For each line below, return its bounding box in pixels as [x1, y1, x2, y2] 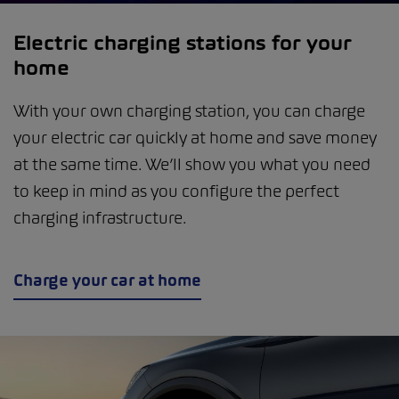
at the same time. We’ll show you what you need [13, 154, 370, 175]
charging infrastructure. [13, 208, 186, 229]
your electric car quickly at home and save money [13, 127, 377, 149]
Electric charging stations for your [13, 30, 352, 56]
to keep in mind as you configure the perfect [13, 181, 339, 202]
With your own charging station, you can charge [13, 101, 365, 122]
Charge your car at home [13, 270, 201, 291]
